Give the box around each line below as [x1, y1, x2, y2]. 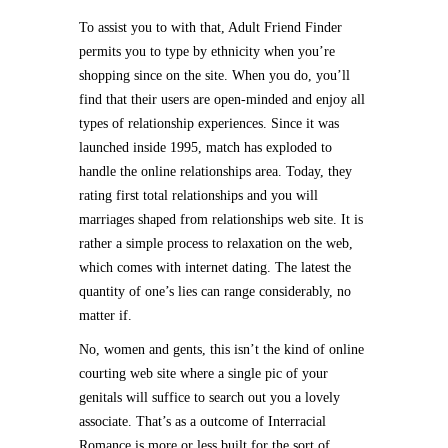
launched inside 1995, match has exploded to [79, 140, 332, 155]
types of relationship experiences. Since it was [79, 116, 339, 131]
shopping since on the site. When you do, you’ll [79, 68, 350, 83]
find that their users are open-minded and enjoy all [79, 92, 365, 107]
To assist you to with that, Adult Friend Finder [79, 20, 342, 35]
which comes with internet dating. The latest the [79, 260, 351, 275]
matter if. [79, 308, 132, 323]
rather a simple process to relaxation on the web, [79, 236, 353, 251]
